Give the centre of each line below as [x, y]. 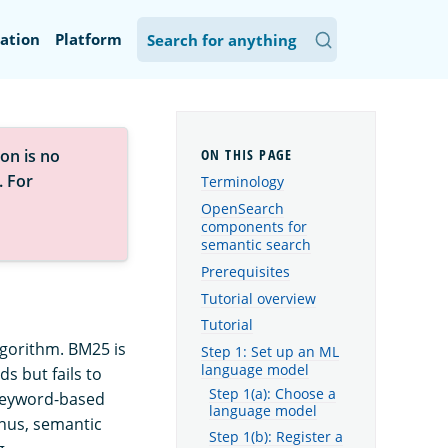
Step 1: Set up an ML [270, 352]
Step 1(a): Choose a [272, 394]
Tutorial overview [258, 298]
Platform [88, 39]
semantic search [256, 244]
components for [254, 226]
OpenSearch [242, 208]
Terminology [242, 182]
